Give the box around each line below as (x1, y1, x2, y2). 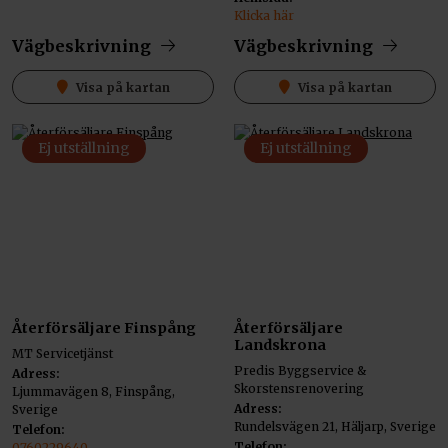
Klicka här (234, 7, 294, 23)
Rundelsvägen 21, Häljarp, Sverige (234, 419, 436, 435)
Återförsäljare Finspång (12, 319, 196, 338)
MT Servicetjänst (12, 346, 113, 362)
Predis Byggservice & (234, 363, 366, 379)
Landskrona (234, 336, 326, 355)
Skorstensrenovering (234, 381, 364, 397)
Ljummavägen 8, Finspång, (12, 384, 175, 400)
